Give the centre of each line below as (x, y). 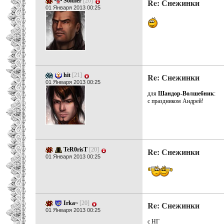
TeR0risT (75, 149)
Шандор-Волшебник (186, 93)
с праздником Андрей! (175, 101)
